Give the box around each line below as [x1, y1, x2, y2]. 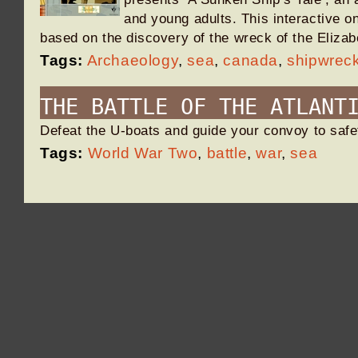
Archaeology [86, 52, 179, 69]
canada [223, 52, 279, 69]
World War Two [87, 145, 198, 161]
